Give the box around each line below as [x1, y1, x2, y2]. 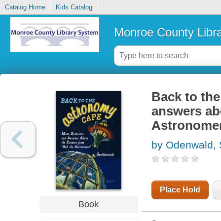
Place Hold [159, 185, 200, 194]
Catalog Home [4, 3, 45, 11]
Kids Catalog [55, 3, 92, 11]
